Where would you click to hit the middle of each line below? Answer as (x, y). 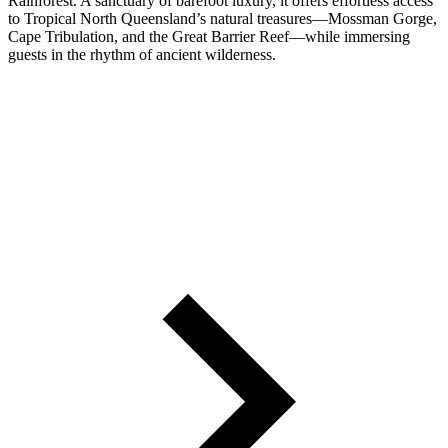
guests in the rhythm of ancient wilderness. (142, 54)
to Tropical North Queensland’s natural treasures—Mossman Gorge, (222, 18)
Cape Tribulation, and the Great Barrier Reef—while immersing (209, 36)
